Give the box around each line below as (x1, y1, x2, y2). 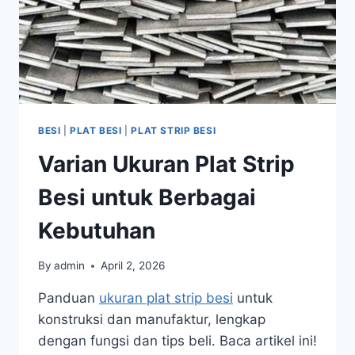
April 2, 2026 (101, 259, 166, 273)
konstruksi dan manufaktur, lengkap (38, 311, 265, 328)
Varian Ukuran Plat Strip (38, 150, 295, 177)
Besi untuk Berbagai (38, 183, 256, 211)
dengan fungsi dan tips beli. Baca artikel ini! (38, 333, 317, 349)
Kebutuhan (38, 216, 155, 244)
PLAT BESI (70, 124, 122, 136)
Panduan (38, 290, 99, 307)
